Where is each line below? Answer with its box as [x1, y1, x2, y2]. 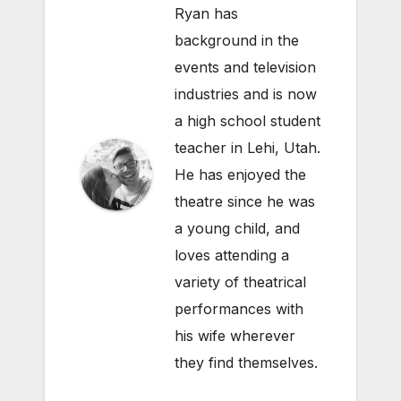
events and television [175, 57, 316, 76]
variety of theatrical [175, 272, 306, 291]
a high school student [175, 111, 320, 130]
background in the [175, 30, 299, 49]
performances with [175, 299, 303, 318]
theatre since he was [175, 192, 315, 210]
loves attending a [175, 245, 289, 264]
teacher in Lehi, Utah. [175, 138, 320, 157]
